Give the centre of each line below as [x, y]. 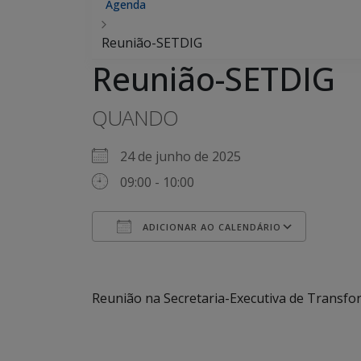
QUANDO [135, 118]
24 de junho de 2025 [187, 156]
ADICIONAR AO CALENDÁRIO [210, 227]
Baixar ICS [151, 256]
